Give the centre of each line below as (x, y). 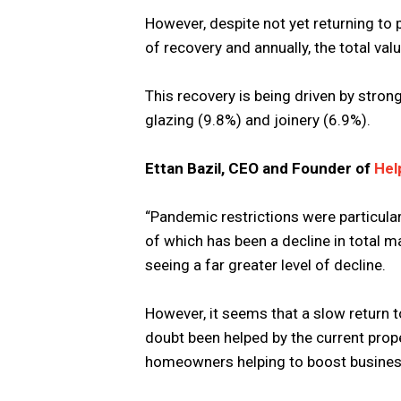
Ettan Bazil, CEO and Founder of (260, 169)
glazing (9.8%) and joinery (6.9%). (258, 119)
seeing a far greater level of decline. (265, 265)
